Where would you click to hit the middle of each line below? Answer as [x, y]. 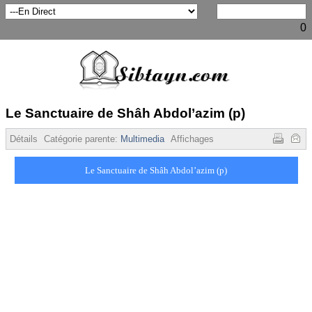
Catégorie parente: [82, 139]
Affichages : [196, 139]
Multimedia [142, 139]
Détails [24, 139]
